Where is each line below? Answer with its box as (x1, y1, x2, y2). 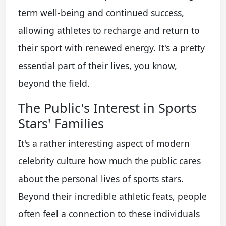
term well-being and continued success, (18, 6, 184, 19)
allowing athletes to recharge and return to (18, 24, 200, 36)
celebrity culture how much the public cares (18, 154, 201, 167)
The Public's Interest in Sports (18, 99, 197, 117)
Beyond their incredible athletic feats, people (18, 190, 207, 202)
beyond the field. (18, 77, 90, 89)
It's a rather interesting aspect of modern (18, 137, 190, 149)
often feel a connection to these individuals (18, 207, 200, 220)
